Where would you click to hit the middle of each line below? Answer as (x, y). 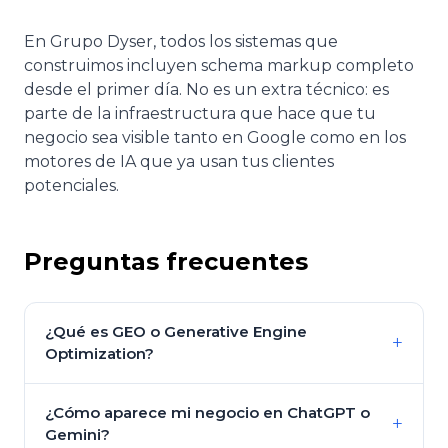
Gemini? (77, 434)
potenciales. (71, 185)
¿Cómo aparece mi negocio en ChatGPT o (207, 412)
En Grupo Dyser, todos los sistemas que (181, 41)
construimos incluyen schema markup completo (219, 65)
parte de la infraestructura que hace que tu (200, 113)
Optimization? (99, 353)
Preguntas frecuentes (166, 261)
